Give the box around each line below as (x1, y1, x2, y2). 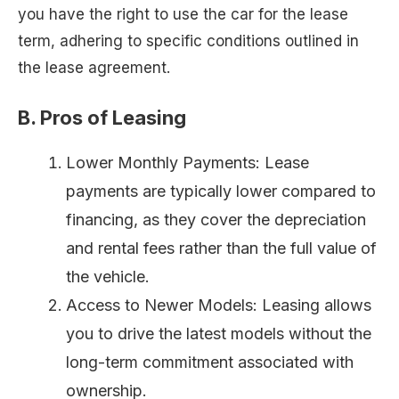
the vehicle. (66, 266, 150, 286)
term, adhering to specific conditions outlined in (18, 32, 359, 51)
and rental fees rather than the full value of (66, 238, 377, 257)
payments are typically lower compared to (66, 181, 376, 200)
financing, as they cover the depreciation (66, 209, 366, 229)
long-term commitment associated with (66, 352, 354, 371)
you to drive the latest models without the (66, 323, 371, 343)
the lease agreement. (18, 59, 170, 77)
